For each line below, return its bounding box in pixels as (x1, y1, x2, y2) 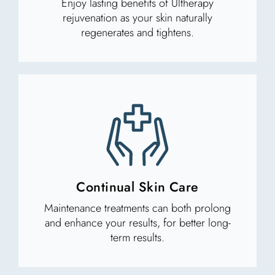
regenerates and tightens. (81, 24, 194, 41)
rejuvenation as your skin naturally (63, 9, 212, 26)
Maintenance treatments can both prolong (44, 199, 231, 216)
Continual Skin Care (76, 177, 199, 196)
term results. (110, 229, 165, 246)
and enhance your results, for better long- (44, 214, 231, 231)
